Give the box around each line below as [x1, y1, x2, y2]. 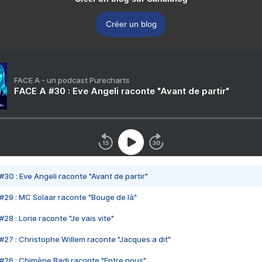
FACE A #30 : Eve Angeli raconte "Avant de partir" [14, 85, 229, 97]
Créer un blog [105, 19, 157, 29]
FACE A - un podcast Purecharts [14, 75, 130, 85]
